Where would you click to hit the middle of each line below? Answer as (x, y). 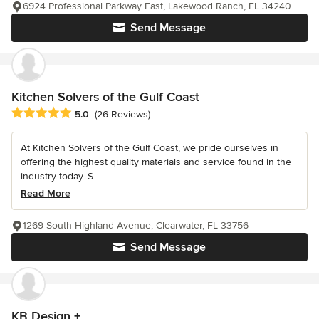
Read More (46, 193)
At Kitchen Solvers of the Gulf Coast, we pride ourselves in (150, 147)
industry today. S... (60, 176)
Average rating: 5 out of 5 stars (87, 113)
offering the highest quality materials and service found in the (156, 162)
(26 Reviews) (122, 115)
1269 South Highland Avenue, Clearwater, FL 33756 (136, 225)
